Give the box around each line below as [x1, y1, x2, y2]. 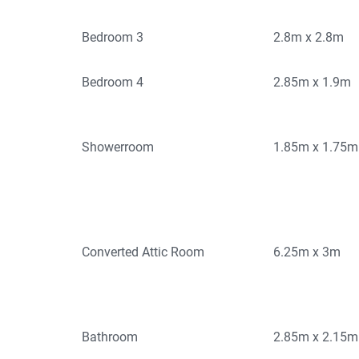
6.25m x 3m [273, 244, 341, 260]
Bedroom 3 [82, 30, 143, 46]
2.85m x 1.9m [273, 75, 352, 91]
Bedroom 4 [82, 75, 143, 91]
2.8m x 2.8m [273, 30, 345, 46]
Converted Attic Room [82, 244, 204, 260]
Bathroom [82, 329, 138, 345]
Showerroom [82, 139, 154, 155]
